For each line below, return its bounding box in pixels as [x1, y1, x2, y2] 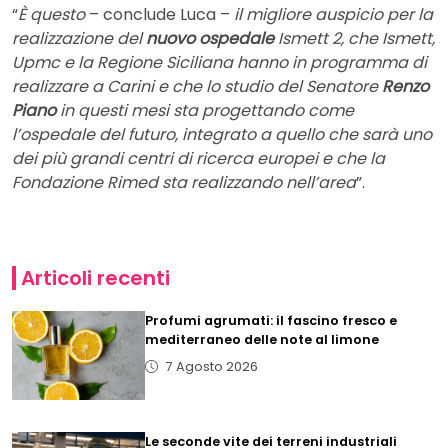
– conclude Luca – [85, 3, 230, 27]
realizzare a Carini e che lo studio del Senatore [12, 75, 382, 99]
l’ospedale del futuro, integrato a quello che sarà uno [12, 123, 432, 147]
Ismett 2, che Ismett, [274, 27, 435, 51]
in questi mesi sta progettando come [56, 99, 354, 123]
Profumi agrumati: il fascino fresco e [145, 312, 398, 330]
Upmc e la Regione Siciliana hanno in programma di [12, 51, 427, 75]
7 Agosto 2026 [165, 358, 258, 376]
